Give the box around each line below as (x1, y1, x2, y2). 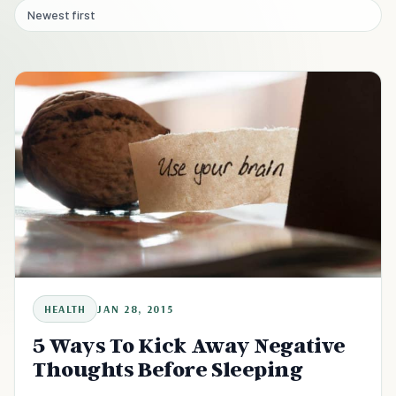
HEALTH (44, 301, 87, 316)
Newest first (27, 7, 95, 22)
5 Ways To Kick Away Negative (33, 331, 346, 358)
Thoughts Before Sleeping (33, 355, 303, 382)
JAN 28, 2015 (97, 301, 174, 316)
